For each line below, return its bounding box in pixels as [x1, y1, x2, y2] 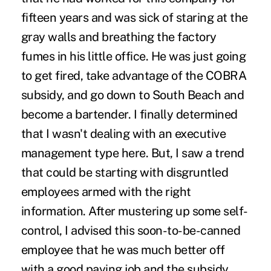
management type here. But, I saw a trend [21, 145, 244, 160]
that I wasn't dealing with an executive [21, 126, 226, 141]
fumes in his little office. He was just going [21, 48, 246, 64]
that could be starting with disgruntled [21, 165, 229, 180]
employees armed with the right [21, 184, 191, 199]
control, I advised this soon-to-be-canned [21, 223, 241, 238]
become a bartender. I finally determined [21, 106, 238, 122]
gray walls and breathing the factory [21, 29, 217, 44]
